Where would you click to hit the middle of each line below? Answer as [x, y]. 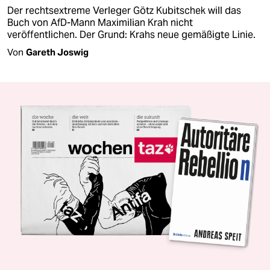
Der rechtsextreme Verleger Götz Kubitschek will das [124, 10]
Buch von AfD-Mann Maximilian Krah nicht [100, 22]
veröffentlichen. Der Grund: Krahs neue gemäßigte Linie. [131, 34]
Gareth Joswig [57, 52]
